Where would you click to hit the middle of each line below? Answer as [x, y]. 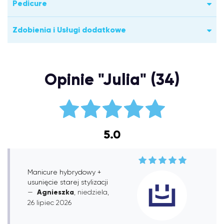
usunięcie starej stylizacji [68, 182]
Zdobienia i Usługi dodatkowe [69, 30]
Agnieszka [55, 192]
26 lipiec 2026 [49, 202]
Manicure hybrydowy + [64, 172]
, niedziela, [91, 192]
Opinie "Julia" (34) [112, 79]
